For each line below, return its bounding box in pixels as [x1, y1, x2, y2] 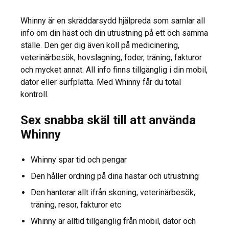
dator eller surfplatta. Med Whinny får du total [20, 77, 181, 87]
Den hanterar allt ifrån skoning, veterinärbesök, [31, 188, 195, 198]
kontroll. [20, 89, 49, 100]
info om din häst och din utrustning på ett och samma [20, 28, 208, 38]
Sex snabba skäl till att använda [20, 113, 196, 128]
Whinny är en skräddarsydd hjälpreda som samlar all [20, 16, 205, 26]
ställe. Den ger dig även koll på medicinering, [20, 40, 179, 51]
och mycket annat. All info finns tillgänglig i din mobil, [20, 65, 208, 75]
